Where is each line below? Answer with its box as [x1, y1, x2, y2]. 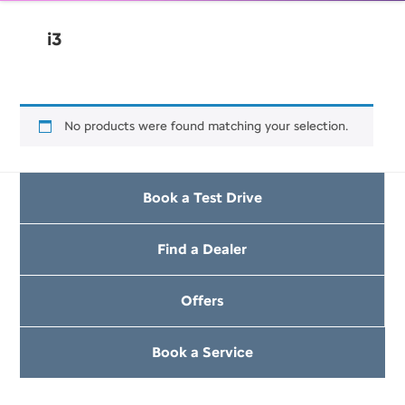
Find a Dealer [157, 240, 247, 259]
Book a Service [152, 344, 253, 362]
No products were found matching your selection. [64, 118, 349, 134]
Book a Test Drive [142, 189, 262, 207]
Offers [181, 292, 223, 310]
